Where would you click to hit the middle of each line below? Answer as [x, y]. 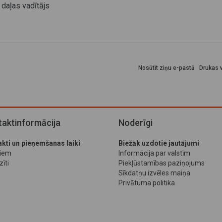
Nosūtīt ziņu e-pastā [166, 68]
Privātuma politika [147, 183]
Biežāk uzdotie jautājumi [159, 143]
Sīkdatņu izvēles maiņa [154, 173]
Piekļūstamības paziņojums [162, 163]
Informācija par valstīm [154, 153]
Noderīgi [136, 123]
